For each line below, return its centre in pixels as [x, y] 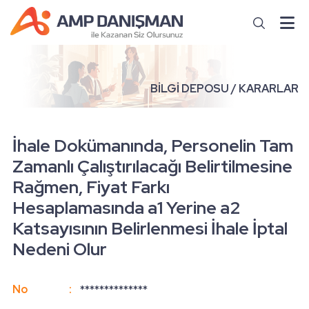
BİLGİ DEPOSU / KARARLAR [225, 89]
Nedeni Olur [60, 249]
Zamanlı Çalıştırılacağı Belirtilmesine [152, 166]
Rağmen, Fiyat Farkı [91, 187]
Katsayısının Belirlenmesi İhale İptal [150, 228]
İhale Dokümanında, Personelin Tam [153, 146]
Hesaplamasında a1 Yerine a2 [127, 208]
